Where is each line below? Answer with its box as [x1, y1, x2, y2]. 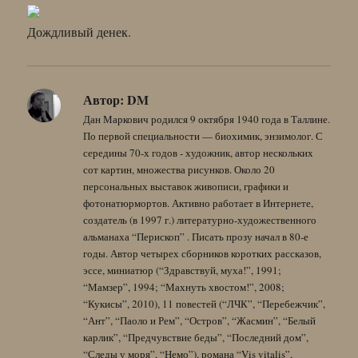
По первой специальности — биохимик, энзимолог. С [83, 128, 324, 143]
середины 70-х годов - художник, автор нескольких [83, 145, 314, 160]
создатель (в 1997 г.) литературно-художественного [83, 212, 317, 227]
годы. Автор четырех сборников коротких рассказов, [83, 245, 322, 261]
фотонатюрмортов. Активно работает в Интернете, [83, 195, 314, 210]
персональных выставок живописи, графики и [83, 178, 289, 193]
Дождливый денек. [27, 22, 132, 40]
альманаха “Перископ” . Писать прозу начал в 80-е [83, 229, 309, 244]
